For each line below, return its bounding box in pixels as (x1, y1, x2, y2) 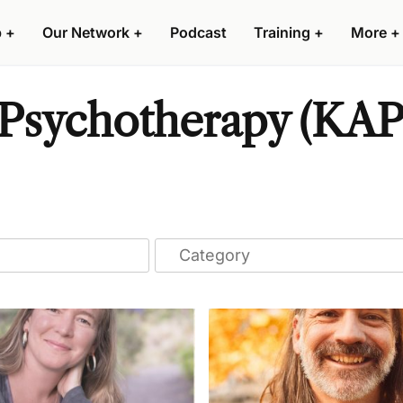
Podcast (170, 23, 227, 41)
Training (254, 23, 310, 41)
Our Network (42, 23, 130, 41)
